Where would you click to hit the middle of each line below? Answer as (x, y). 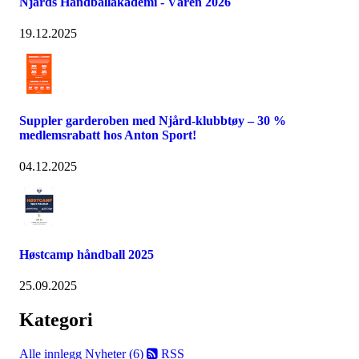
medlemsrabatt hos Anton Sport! (108, 135)
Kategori (56, 319)
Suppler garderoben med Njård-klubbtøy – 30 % (153, 121)
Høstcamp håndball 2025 (87, 254)
